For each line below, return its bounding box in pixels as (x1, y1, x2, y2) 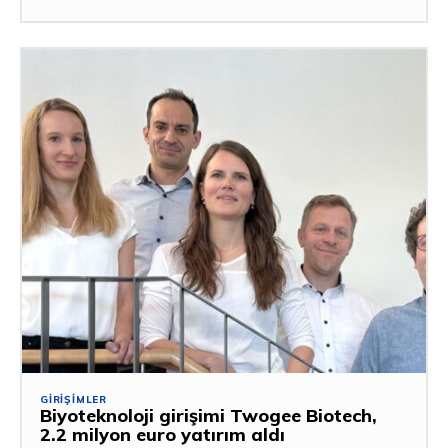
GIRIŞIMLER (40, 392, 107, 406)
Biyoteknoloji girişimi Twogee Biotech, (40, 403, 377, 427)
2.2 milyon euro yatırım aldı (40, 422, 285, 446)
